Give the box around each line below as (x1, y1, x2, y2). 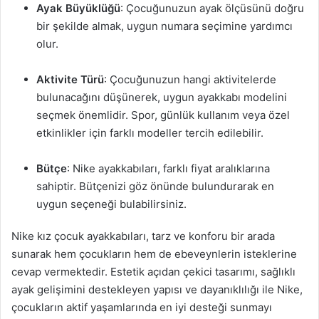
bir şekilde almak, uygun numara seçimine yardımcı (36, 19, 293, 33)
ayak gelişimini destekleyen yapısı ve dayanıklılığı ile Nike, (11, 283, 303, 296)
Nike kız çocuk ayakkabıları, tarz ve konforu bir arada (11, 229, 275, 243)
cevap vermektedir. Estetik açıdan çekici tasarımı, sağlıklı (11, 265, 296, 278)
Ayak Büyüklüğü (36, 1, 120, 15)
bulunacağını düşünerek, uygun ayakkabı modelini (36, 90, 287, 104)
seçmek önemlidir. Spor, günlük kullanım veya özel (36, 108, 290, 122)
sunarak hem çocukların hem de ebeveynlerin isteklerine (11, 247, 297, 261)
